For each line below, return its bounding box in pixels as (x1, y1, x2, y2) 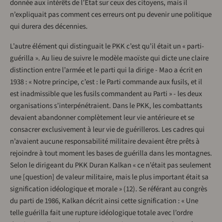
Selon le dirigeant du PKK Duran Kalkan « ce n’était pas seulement (10, 160, 211, 171)
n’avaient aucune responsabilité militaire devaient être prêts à (10, 136, 200, 147)
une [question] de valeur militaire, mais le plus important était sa (10, 172, 209, 183)
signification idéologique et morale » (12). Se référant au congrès (10, 184, 207, 195)
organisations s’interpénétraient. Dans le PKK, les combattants (10, 101, 202, 111)
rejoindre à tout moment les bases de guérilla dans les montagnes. (10, 148, 212, 159)
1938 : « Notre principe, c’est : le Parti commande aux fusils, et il (10, 77, 202, 88)
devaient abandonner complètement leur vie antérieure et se (10, 112, 194, 123)
